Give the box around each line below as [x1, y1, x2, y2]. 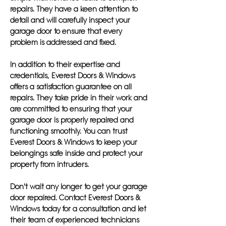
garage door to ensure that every [10, 27, 122, 36]
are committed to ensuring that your [10, 104, 132, 114]
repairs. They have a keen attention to [10, 5, 138, 14]
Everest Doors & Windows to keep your [10, 138, 137, 147]
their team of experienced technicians [10, 215, 139, 224]
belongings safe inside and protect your [10, 149, 143, 158]
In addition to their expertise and [10, 60, 120, 69]
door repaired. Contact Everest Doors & [10, 193, 140, 202]
